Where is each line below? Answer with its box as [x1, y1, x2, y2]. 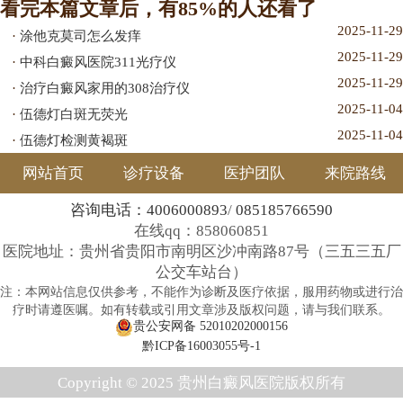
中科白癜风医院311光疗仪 [20, 54, 177, 70]
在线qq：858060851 [134, 221, 269, 239]
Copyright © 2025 [58, 373, 177, 391]
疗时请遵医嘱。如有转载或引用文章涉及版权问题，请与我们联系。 [13, 302, 390, 317]
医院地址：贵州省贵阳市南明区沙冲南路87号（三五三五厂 [2, 242, 401, 260]
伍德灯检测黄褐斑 [20, 132, 129, 148]
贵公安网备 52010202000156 [133, 319, 288, 334]
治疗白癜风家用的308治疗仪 [20, 80, 191, 96]
